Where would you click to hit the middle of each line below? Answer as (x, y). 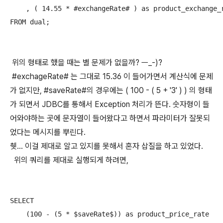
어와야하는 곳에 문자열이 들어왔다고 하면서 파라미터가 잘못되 (110, 118)
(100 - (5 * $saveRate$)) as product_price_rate (110, 214)
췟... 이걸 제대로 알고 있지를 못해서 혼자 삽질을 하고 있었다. (108, 146)
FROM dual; (30, 22)
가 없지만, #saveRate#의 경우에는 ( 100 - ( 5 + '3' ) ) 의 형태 (111, 90)
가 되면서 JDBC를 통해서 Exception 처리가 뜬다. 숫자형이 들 (110, 104)
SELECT (22, 201)
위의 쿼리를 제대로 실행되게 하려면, (69, 160)
